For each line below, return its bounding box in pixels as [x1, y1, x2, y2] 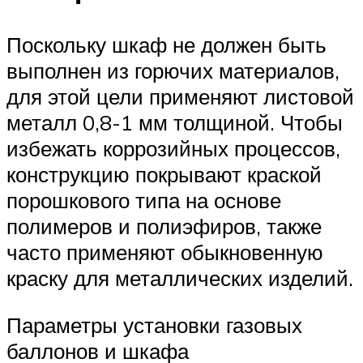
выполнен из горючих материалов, [6, 58, 340, 84]
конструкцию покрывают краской [6, 161, 322, 188]
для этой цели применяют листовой [6, 83, 354, 110]
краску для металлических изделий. [6, 265, 353, 292]
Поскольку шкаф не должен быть [6, 32, 327, 58]
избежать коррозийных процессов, [6, 135, 340, 162]
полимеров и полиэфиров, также [6, 213, 322, 240]
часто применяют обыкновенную [6, 239, 323, 266]
